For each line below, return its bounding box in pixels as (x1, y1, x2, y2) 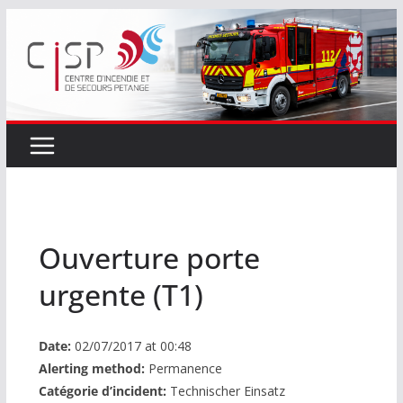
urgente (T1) (38, 274, 203, 314)
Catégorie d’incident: (38, 381, 166, 399)
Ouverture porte (38, 237, 260, 277)
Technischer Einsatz (166, 381, 285, 399)
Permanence (144, 359, 222, 377)
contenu (4, 61, 61, 81)
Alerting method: (38, 359, 145, 377)
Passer (4, 11, 51, 31)
